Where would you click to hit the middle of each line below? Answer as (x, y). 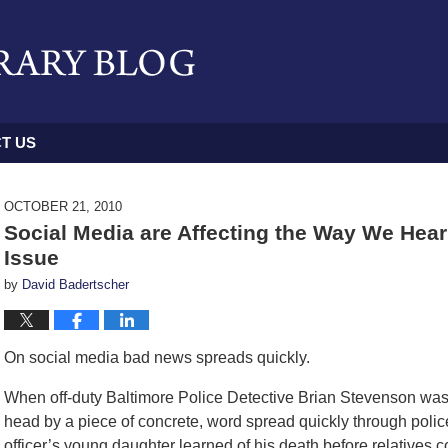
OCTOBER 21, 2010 (63, 206)
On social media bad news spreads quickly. (157, 357)
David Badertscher (75, 284)
